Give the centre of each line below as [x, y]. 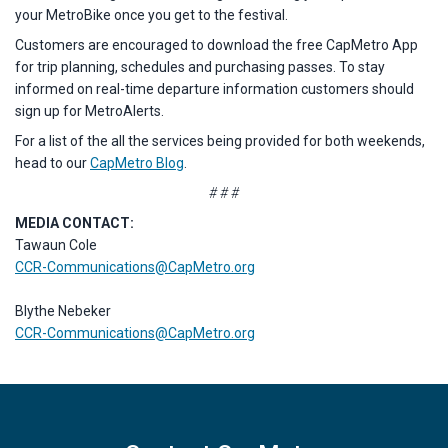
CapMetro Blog [137, 163]
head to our [52, 163]
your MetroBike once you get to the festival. [151, 15]
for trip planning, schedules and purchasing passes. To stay [200, 67]
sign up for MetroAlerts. [89, 111]
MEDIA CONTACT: [75, 223]
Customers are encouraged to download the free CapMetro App [216, 45]
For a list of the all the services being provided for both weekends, [220, 141]
